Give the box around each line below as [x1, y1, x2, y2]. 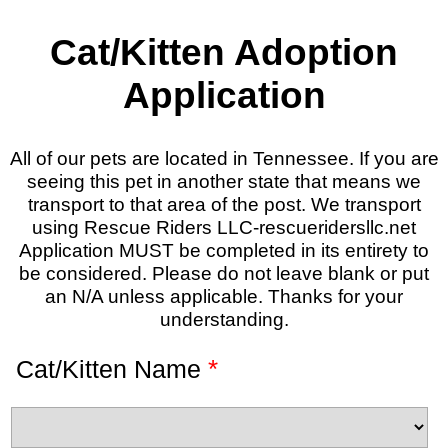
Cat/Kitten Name [16, 355, 208, 383]
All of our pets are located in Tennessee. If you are [9, 147, 439, 170]
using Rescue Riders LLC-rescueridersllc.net [32, 216, 416, 239]
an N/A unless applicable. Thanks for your [45, 285, 403, 308]
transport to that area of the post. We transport [27, 193, 421, 216]
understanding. [159, 308, 289, 331]
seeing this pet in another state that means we [27, 170, 421, 193]
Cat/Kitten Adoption [50, 30, 398, 73]
